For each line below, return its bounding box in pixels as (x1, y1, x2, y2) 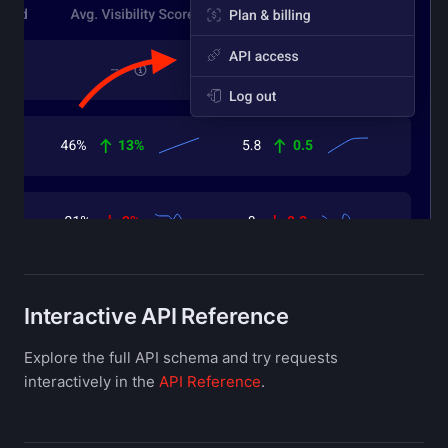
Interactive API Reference (24, 303, 289, 329)
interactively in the (24, 372, 159, 391)
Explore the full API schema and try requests (24, 348, 338, 367)
